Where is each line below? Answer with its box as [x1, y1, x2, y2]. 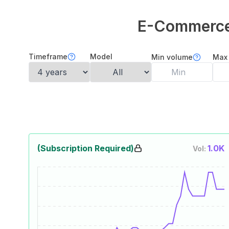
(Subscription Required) [37, 143, 134, 153]
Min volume [151, 53, 193, 61]
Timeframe [29, 52, 67, 61]
